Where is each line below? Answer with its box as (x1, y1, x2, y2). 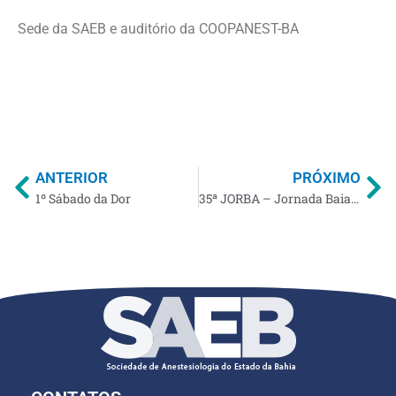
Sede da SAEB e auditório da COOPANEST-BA (18, 19, 299, 37)
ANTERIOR (35, 169, 108, 187)
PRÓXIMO (293, 169, 361, 187)
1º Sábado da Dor (35, 190, 131, 207)
